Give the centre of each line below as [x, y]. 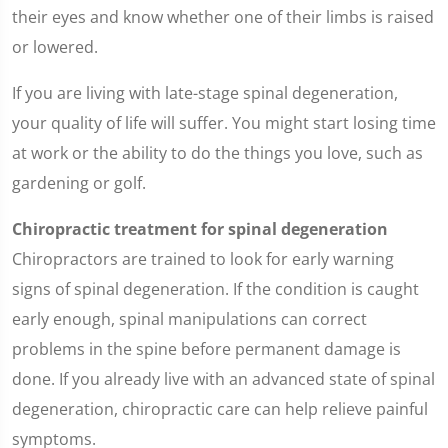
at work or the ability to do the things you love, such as [217, 153]
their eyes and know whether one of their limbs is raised [223, 17]
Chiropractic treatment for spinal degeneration [200, 229]
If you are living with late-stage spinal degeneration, [205, 93]
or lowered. [55, 47]
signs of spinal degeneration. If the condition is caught [215, 289]
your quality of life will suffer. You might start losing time [224, 123]
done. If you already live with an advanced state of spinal [223, 379]
